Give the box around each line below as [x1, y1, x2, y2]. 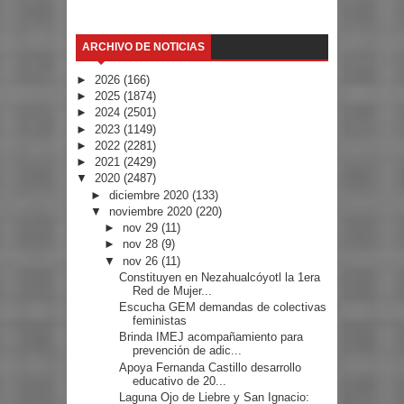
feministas [133, 314, 188, 328]
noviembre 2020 [108, 204, 196, 218]
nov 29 [123, 221, 162, 235]
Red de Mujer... [133, 283, 213, 298]
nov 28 [123, 237, 162, 252]
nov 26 [123, 253, 162, 268]
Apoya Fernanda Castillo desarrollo [119, 360, 302, 374]
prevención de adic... [133, 344, 243, 358]
